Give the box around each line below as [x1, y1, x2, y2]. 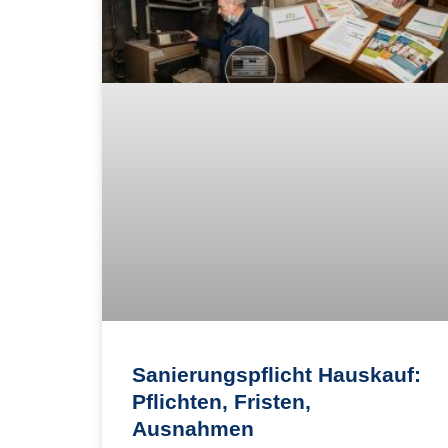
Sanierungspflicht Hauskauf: [132, 362, 421, 386]
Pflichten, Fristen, [132, 389, 311, 413]
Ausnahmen [132, 416, 254, 440]
